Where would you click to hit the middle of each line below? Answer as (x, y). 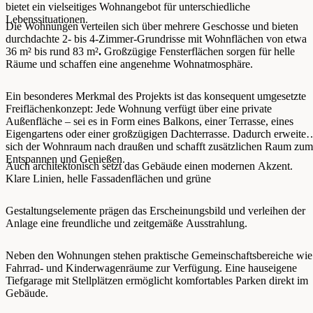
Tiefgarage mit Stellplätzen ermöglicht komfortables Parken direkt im (157, 281)
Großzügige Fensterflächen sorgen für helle (198, 52)
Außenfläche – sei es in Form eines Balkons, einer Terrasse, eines (150, 122)
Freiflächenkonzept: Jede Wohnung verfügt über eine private (139, 109)
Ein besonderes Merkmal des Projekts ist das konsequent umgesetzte (156, 96)
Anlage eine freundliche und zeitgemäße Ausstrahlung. (126, 224)
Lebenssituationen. (47, 20)
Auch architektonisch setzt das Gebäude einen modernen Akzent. (149, 166)
